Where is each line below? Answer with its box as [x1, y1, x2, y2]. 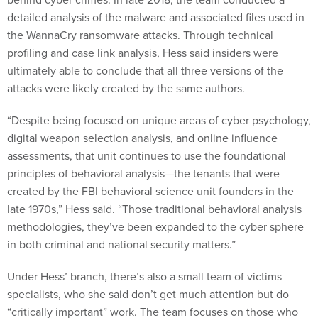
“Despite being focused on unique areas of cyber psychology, [7, 111, 311, 128]
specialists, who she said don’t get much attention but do [7, 285, 289, 302]
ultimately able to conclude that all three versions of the [7, 62, 283, 79]
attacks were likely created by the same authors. [7, 79, 245, 97]
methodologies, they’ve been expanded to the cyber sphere [7, 218, 304, 235]
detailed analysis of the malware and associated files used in [7, 9, 305, 26]
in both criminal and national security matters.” [7, 236, 238, 253]
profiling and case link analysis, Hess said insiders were [7, 44, 278, 61]
